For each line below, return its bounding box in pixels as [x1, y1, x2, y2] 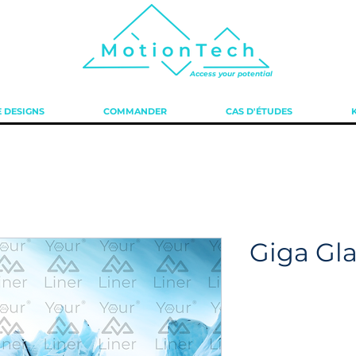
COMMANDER [103, 106, 167, 117]
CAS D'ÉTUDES [226, 106, 292, 117]
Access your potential [189, 69, 273, 78]
